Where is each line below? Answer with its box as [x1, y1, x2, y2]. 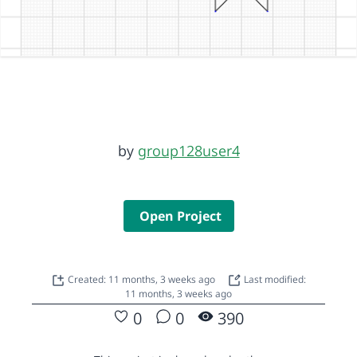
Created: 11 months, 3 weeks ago [68, 272, 218, 286]
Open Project [139, 206, 222, 225]
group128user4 [137, 140, 240, 160]
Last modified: [241, 272, 306, 286]
